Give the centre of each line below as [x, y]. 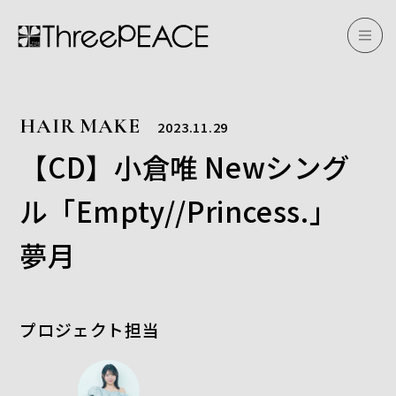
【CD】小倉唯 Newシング [185, 167]
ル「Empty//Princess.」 [192, 211]
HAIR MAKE [80, 126]
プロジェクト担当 [90, 329]
